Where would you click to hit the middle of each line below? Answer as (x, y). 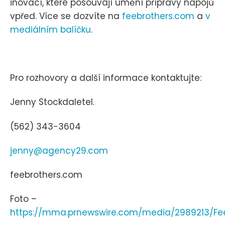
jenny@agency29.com (59, 150)
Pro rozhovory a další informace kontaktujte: (106, 78)
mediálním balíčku (50, 29)
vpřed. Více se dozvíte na (66, 16)
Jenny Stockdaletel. (52, 102)
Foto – (23, 199)
